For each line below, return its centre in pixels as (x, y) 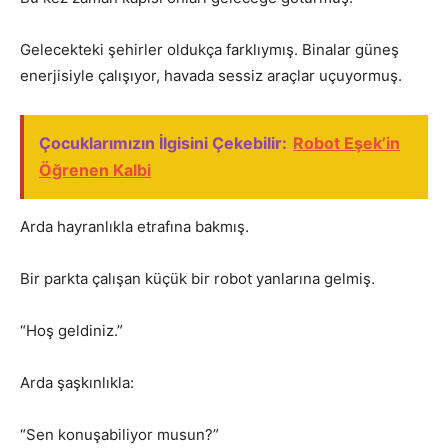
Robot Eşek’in (346, 143)
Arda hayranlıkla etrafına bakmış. (134, 227)
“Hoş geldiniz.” (71, 331)
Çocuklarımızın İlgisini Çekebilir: (163, 143)
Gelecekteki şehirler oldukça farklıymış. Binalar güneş (209, 50)
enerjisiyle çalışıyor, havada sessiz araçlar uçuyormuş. (211, 76)
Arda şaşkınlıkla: (77, 383)
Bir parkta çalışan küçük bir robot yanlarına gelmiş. (197, 279)
